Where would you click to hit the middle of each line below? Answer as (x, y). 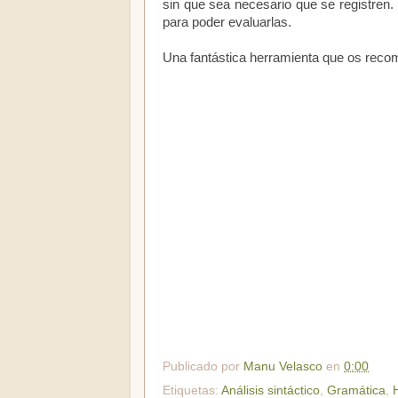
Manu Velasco (283, 366)
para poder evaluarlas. (229, 22)
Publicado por (203, 366)
